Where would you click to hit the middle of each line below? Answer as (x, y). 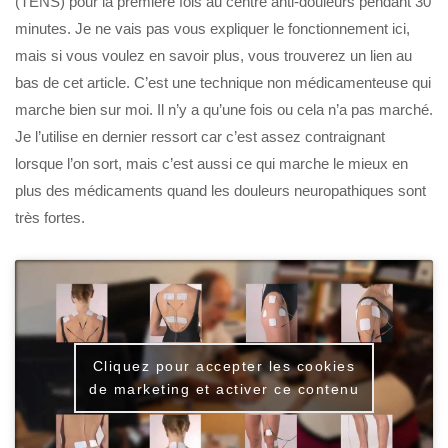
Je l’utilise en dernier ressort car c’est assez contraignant (200, 136)
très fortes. (50, 217)
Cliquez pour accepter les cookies (224, 365)
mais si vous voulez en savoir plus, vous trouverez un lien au (213, 55)
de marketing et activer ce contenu (224, 388)
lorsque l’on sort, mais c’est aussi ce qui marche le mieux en (211, 163)
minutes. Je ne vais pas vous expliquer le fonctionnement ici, (212, 28)
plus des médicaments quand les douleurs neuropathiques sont (220, 190)
